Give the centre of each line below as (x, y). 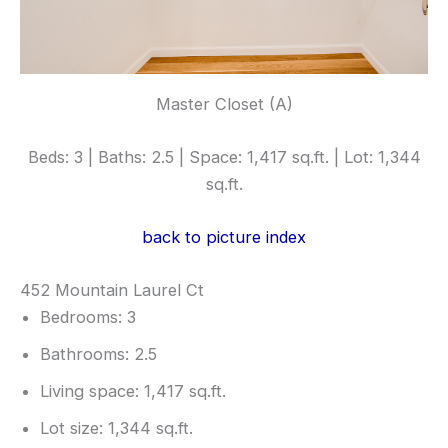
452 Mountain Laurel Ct (112, 290)
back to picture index (224, 237)
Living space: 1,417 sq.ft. (133, 391)
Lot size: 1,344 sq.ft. (116, 428)
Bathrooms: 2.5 (98, 354)
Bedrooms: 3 (88, 317)
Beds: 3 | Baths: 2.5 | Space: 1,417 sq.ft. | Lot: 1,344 (224, 156)
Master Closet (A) (224, 103)
